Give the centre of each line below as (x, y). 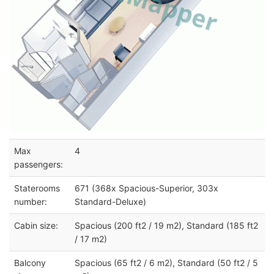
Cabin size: (36, 225)
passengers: (39, 164)
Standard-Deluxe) (110, 201)
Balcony (30, 262)
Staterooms (37, 188)
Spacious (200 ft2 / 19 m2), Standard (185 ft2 (166, 225)
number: (31, 201)
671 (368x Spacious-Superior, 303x (146, 188)
